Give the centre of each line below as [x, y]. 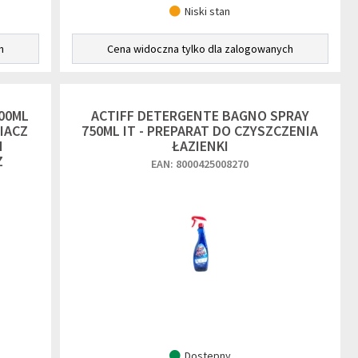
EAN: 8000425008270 [200, 164]
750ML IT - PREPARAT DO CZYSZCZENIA [200, 131]
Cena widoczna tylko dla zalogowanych [200, 49]
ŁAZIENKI [200, 146]
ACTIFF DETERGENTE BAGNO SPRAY [200, 115]
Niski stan [208, 11]
